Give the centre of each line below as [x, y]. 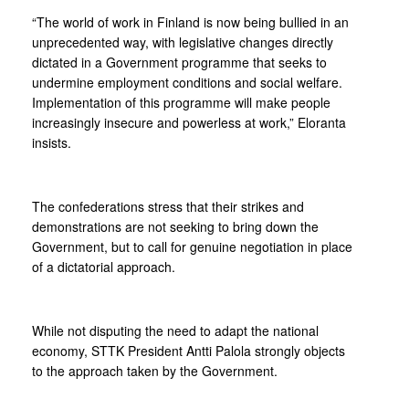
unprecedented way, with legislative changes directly [183, 42]
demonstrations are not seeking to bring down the [175, 226]
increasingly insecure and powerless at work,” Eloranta [189, 122]
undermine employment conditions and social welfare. [187, 82]
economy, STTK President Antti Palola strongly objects [189, 351]
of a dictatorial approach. [104, 267]
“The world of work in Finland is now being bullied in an [190, 22]
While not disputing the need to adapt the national [175, 330]
